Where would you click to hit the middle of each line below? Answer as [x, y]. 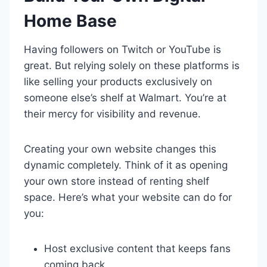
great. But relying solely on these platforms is [132, 66]
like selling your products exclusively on [118, 82]
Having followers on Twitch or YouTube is [122, 49]
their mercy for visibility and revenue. [112, 114]
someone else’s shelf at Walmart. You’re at [125, 98]
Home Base [70, 21]
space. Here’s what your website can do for [128, 197]
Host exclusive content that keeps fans [137, 249]
